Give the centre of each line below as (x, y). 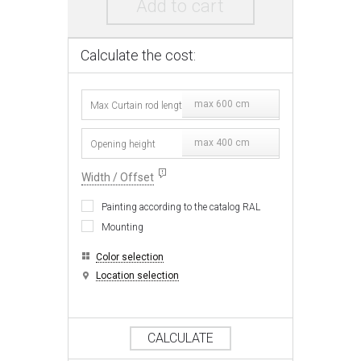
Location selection (138, 276)
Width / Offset (118, 178)
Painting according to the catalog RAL (181, 207)
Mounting (123, 228)
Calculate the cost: (139, 56)
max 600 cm (222, 104)
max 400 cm (222, 143)
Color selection (130, 257)
